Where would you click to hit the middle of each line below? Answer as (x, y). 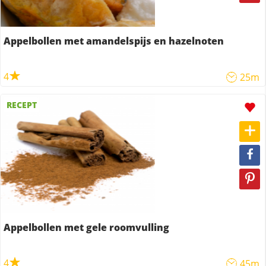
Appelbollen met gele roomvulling (86, 227)
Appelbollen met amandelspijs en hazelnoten (114, 41)
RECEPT (21, 105)
